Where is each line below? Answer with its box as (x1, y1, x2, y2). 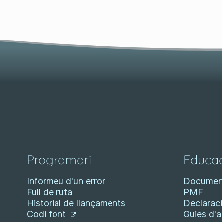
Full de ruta (27, 187, 72, 197)
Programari (27, 152, 91, 167)
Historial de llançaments (27, 198, 125, 208)
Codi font (27, 209, 68, 219)
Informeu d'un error (27, 176, 105, 186)
